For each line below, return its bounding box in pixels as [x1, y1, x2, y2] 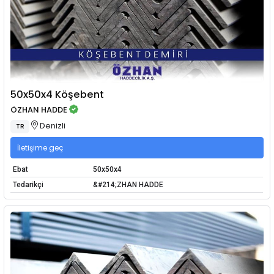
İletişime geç [17, 142, 64, 153]
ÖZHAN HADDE [10, 104, 68, 116]
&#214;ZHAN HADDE [92, 180, 163, 190]
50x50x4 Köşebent [10, 87, 105, 102]
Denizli [38, 119, 66, 131]
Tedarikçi [12, 180, 43, 190]
